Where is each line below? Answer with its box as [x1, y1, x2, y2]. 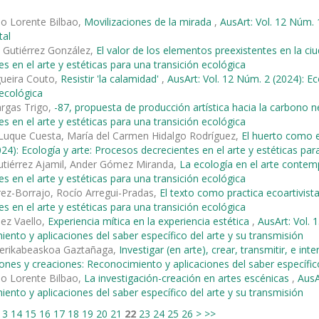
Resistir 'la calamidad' [61, 71, 162, 85]
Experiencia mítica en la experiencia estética [48, 214, 252, 228]
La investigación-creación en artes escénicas [84, 271, 292, 285]
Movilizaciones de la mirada [84, 14, 214, 28]
